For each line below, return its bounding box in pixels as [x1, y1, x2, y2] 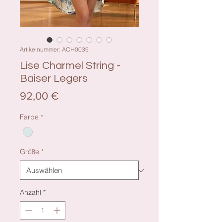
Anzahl [20, 188, 41, 197]
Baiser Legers [20, 73, 88, 85]
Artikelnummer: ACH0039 [20, 46, 89, 54]
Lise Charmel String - [20, 60, 120, 72]
